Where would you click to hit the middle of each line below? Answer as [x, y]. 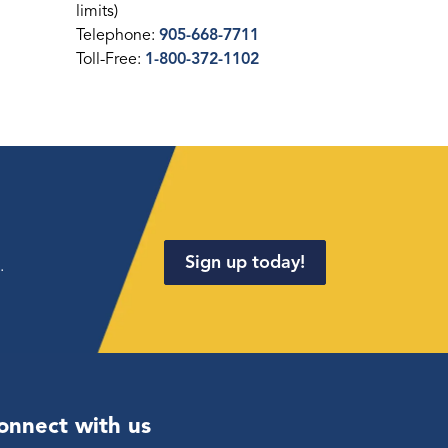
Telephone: [117, 35]
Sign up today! [245, 261]
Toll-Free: [110, 59]
